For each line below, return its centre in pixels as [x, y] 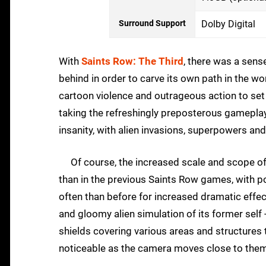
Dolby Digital [228, 24]
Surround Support [152, 24]
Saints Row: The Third [132, 61]
